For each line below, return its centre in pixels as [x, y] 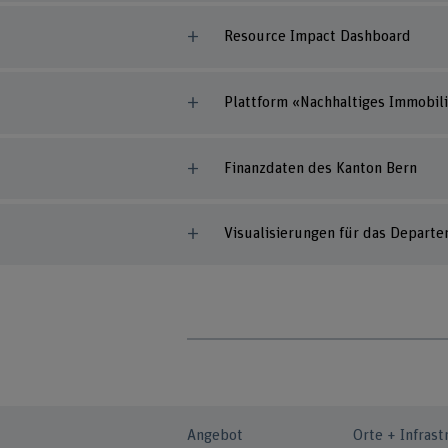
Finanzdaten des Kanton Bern [320, 168]
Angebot [215, 436]
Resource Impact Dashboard [317, 37]
